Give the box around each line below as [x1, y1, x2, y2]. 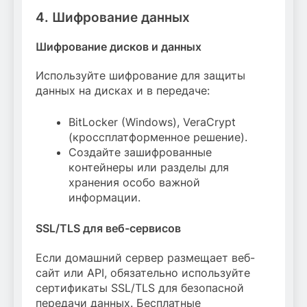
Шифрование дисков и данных [36, 40, 201, 54]
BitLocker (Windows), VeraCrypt [69, 115, 236, 130]
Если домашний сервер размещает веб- [36, 250, 255, 265]
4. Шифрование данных [36, 9, 190, 25]
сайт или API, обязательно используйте [36, 265, 250, 280]
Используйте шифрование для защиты [36, 69, 245, 83]
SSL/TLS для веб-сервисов [36, 221, 181, 236]
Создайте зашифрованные [69, 145, 212, 160]
